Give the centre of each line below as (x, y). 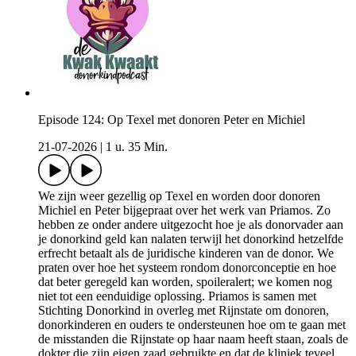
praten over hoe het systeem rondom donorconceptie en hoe (187, 268)
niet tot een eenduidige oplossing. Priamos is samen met (177, 296)
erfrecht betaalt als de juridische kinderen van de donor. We (186, 253)
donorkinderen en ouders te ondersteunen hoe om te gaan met (192, 325)
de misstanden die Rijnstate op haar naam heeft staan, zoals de (193, 339)
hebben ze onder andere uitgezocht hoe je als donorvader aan (191, 225)
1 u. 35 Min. (137, 147)
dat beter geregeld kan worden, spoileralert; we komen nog (185, 282)
